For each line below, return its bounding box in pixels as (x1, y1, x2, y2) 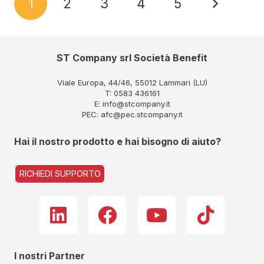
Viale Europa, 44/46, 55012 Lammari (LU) (57, 78, 207, 88)
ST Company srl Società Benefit (57, 52, 207, 64)
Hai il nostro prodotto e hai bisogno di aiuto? (14, 136, 221, 148)
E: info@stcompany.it (94, 99, 170, 109)
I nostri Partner (14, 249, 85, 262)
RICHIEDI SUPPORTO (19, 169, 101, 179)
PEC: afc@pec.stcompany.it (81, 110, 183, 120)
